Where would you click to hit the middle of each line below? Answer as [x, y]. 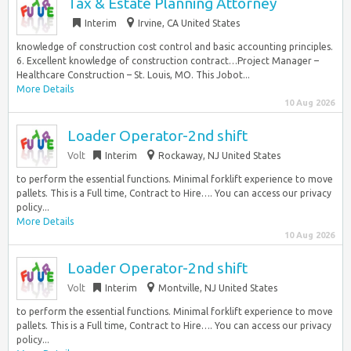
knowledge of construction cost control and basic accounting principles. [175, 47]
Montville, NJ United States [218, 288]
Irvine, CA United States [189, 23]
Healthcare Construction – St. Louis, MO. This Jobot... [133, 75]
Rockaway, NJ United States [219, 156]
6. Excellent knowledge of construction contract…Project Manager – [168, 61]
